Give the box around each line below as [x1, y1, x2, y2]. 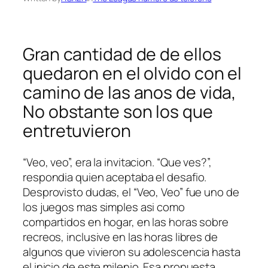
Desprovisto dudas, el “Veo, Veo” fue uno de [23, 184, 239, 200]
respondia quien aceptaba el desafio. [23, 169, 207, 185]
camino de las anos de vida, [23, 81, 237, 105]
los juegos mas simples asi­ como [23, 199, 185, 215]
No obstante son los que [23, 100, 213, 124]
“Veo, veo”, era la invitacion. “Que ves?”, [23, 154, 212, 170]
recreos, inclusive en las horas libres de [23, 229, 218, 245]
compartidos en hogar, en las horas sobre [23, 214, 229, 230]
